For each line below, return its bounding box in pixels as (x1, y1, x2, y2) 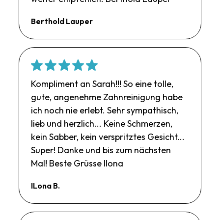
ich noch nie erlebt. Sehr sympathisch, (31, 104, 179, 116)
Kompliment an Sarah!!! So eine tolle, (31, 78, 174, 89)
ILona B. (31, 180, 60, 191)
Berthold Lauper (31, 16, 93, 26)
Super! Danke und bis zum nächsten (31, 144, 171, 156)
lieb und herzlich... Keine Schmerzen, (31, 117, 173, 129)
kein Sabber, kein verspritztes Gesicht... (31, 131, 185, 142)
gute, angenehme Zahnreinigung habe (31, 91, 183, 103)
